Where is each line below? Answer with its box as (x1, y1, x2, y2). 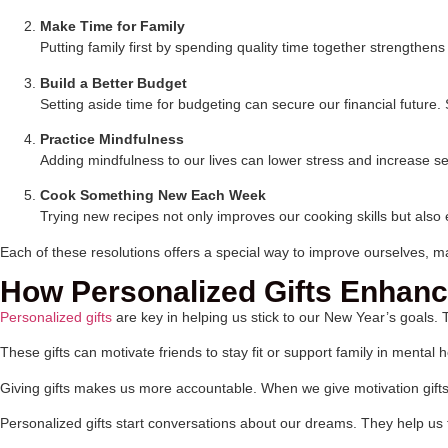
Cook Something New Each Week (40, 187, 266, 204)
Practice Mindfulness (40, 130, 184, 147)
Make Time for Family (40, 18, 185, 35)
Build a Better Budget (40, 74, 187, 91)
